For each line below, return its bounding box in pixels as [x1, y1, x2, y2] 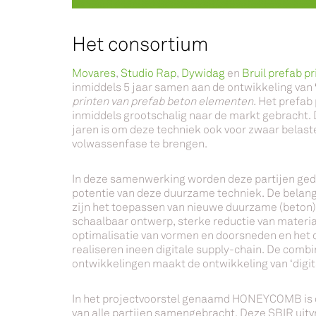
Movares [72, 66, 116, 80]
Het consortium [72, 32, 209, 56]
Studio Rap [121, 66, 176, 80]
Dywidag [181, 66, 225, 80]
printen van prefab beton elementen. [72, 95, 256, 108]
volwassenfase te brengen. [72, 137, 207, 150]
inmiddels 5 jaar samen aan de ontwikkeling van [72, 80, 315, 94]
